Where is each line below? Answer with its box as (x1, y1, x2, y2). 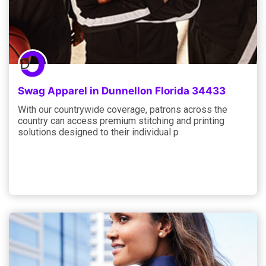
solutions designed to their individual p (18, 126, 179, 138)
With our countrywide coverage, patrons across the (18, 103, 227, 115)
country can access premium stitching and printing (18, 115, 224, 126)
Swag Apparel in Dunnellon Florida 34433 (18, 84, 226, 97)
